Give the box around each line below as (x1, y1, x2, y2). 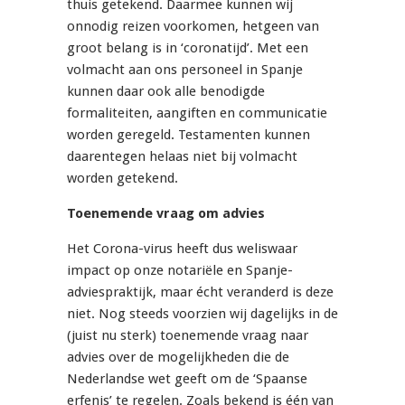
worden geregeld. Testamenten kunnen (67, 127, 310, 144)
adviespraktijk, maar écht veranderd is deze (67, 284, 334, 301)
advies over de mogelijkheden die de (67, 349, 289, 366)
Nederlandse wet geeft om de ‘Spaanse (67, 371, 307, 388)
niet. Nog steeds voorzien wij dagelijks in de (67, 306, 338, 323)
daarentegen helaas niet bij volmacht (67, 148, 297, 165)
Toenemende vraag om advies (67, 205, 265, 222)
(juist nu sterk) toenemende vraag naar (67, 327, 308, 344)
